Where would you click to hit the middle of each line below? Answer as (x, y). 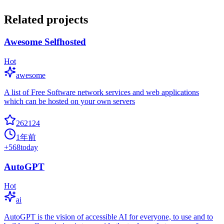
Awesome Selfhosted (45, 42)
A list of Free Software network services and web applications (101, 92)
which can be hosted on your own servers (69, 101)
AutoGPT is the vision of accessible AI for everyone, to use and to (108, 217)
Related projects (46, 20)
